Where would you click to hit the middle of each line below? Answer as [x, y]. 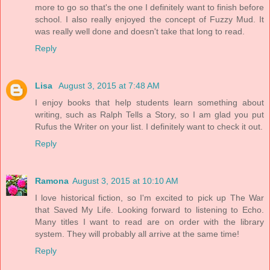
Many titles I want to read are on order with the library [149, 221]
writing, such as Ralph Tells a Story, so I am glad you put [149, 114]
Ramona [52, 181]
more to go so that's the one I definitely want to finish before [149, 7]
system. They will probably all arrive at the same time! [137, 234]
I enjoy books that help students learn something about [149, 102]
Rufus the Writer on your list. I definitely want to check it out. [149, 126]
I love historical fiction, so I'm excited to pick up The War [149, 197]
